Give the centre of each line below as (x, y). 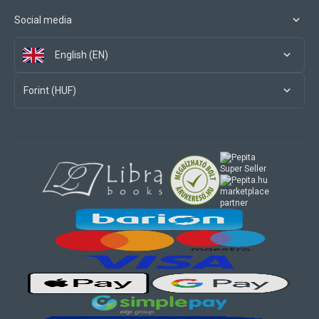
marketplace (245, 192)
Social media (43, 20)
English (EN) (82, 55)
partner (234, 203)
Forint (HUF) (50, 90)
